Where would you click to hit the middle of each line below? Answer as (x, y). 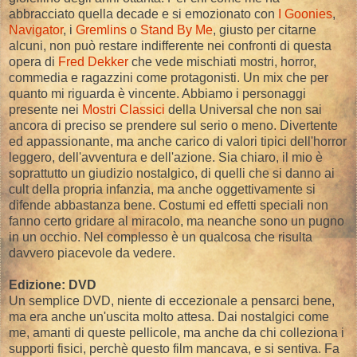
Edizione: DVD (53, 284)
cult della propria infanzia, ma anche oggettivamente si (162, 189)
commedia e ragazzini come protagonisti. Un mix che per (169, 77)
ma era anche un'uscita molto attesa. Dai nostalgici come (169, 316)
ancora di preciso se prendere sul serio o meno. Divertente (173, 125)
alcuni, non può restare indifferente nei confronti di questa (170, 45)
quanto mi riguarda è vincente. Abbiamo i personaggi (157, 93)
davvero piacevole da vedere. (92, 253)
